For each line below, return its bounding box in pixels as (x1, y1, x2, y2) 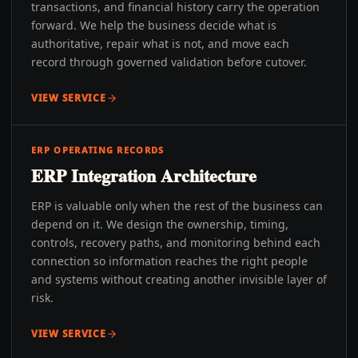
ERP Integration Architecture (31, 162, 257, 189)
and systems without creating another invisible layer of (31, 272, 327, 287)
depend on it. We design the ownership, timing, (31, 217, 288, 232)
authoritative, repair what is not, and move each (31, 36, 289, 51)
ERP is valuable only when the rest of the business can (31, 198, 323, 213)
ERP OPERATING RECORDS (31, 144, 165, 156)
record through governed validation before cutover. (31, 54, 307, 70)
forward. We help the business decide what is (31, 18, 276, 33)
